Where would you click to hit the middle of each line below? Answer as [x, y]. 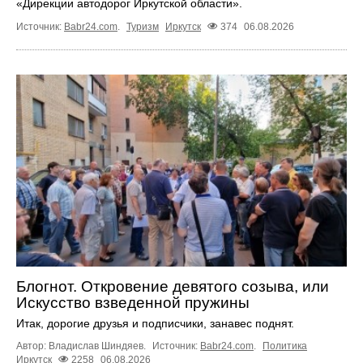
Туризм [143, 27]
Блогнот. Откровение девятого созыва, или [173, 286]
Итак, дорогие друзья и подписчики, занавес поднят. [155, 323]
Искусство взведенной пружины [133, 302]
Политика [285, 346]
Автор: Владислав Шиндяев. [82, 346]
